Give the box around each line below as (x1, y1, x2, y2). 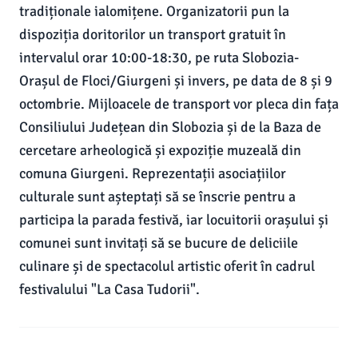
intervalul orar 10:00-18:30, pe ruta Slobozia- (19, 49, 299, 66)
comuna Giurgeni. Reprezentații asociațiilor (19, 165, 286, 182)
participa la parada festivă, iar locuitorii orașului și (19, 211, 328, 229)
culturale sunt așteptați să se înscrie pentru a (19, 188, 296, 205)
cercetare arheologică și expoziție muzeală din (19, 141, 301, 159)
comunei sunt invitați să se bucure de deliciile (19, 234, 298, 252)
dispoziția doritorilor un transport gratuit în (19, 26, 286, 43)
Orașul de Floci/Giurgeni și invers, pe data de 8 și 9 (19, 72, 332, 89)
